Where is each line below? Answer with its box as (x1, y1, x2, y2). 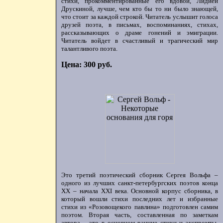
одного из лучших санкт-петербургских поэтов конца (61, 179, 218, 187)
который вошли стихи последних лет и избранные (61, 195, 218, 203)
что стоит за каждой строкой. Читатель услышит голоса (61, 13, 218, 20)
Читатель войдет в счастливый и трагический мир (61, 37, 218, 44)
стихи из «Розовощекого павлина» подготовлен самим (61, 203, 218, 211)
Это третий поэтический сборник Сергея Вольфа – (61, 171, 218, 179)
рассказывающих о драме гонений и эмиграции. (61, 29, 218, 36)
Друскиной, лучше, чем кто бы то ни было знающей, (61, 5, 218, 12)
